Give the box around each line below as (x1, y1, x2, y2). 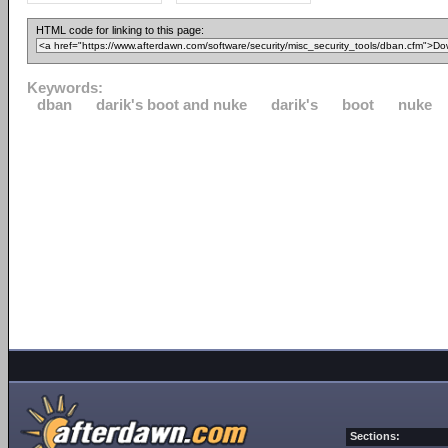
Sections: (350, 430, 400, 442)
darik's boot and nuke (96, 96, 247, 113)
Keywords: (27, 79, 103, 96)
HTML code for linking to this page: (36, 24, 204, 36)
